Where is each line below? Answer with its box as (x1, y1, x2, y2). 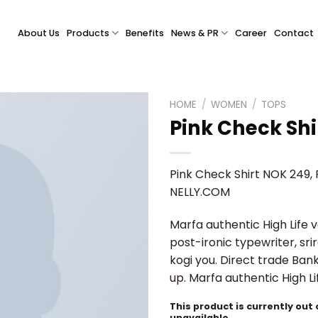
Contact (274, 27, 314, 39)
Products (67, 27, 109, 39)
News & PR (171, 27, 219, 39)
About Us (18, 27, 60, 39)
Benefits (126, 27, 165, 39)
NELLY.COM (170, 183, 230, 200)
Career (235, 27, 268, 39)
